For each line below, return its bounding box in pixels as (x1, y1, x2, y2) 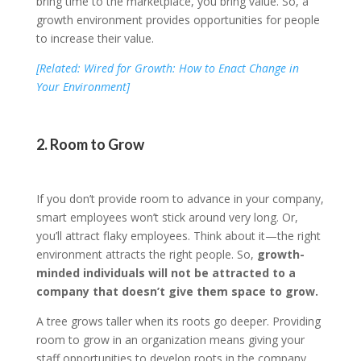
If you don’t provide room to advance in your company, (35, 191, 324, 207)
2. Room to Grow (35, 135, 144, 154)
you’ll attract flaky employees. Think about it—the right (35, 228, 321, 244)
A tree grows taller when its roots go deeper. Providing (35, 313, 321, 330)
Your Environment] (35, 79, 130, 95)
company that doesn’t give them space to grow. (35, 284, 318, 300)
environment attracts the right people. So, (35, 247, 257, 263)
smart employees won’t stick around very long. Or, (35, 210, 298, 226)
